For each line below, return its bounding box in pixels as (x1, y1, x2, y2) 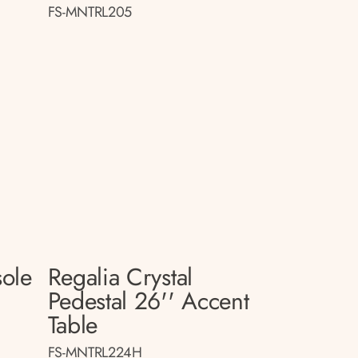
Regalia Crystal (47, 259, 193, 294)
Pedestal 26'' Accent (47, 283, 249, 318)
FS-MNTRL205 (47, 2, 133, 22)
